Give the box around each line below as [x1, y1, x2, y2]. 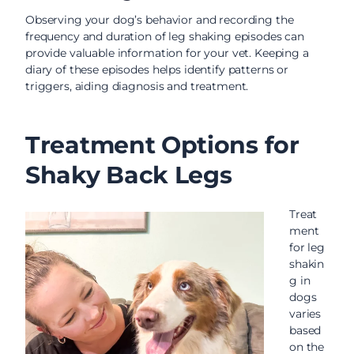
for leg [289, 240, 326, 254]
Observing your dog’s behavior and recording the [25, 13, 294, 27]
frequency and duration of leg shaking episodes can [25, 29, 304, 43]
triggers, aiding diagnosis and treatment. [25, 79, 249, 93]
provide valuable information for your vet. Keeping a [25, 46, 309, 60]
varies [289, 307, 322, 321]
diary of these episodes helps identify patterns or [25, 62, 288, 77]
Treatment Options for [25, 130, 299, 160]
